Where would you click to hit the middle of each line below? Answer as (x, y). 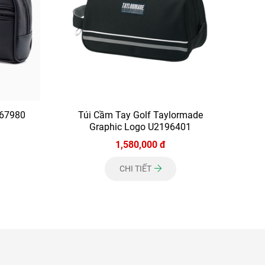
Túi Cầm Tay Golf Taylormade (140, 115)
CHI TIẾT (136, 168)
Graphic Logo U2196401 (140, 127)
